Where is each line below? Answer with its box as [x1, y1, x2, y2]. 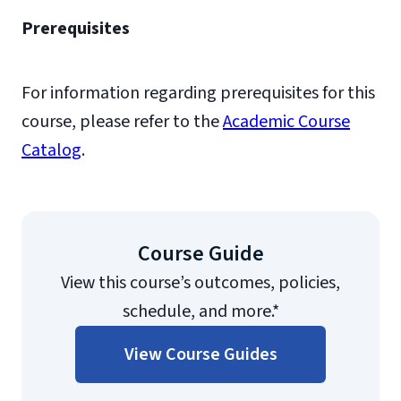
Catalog [21, 138, 81, 163]
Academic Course [223, 109, 350, 134]
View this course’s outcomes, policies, [61, 270, 340, 295]
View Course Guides [124, 342, 277, 367]
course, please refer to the [21, 109, 223, 134]
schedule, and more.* [122, 299, 279, 324]
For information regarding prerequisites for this [21, 81, 375, 106]
